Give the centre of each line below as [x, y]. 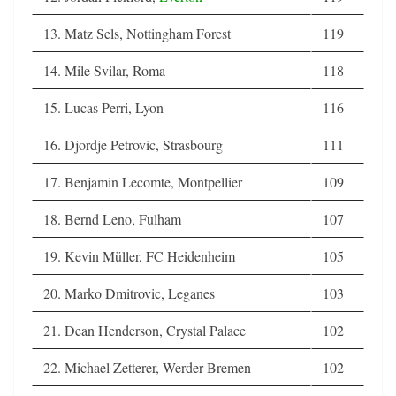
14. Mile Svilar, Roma [104, 70]
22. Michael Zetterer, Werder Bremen [147, 367]
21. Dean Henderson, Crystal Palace [145, 330]
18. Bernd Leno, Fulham [112, 218]
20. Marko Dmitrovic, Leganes [129, 293]
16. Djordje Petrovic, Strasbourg [133, 144]
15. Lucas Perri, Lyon [103, 107]
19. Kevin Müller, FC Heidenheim [139, 255]
